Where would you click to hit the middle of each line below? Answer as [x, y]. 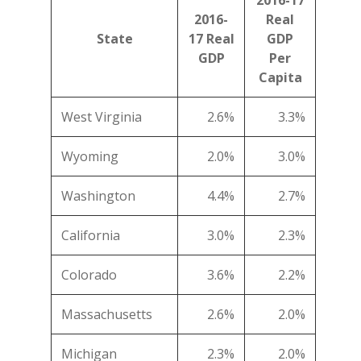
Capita [280, 78]
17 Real [211, 39]
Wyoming [90, 157]
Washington [98, 196]
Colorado [89, 275]
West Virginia [102, 117]
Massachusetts [107, 315]
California [91, 236]
